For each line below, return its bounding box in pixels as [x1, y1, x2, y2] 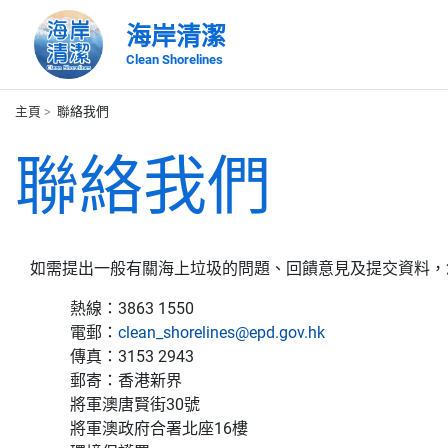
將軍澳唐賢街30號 [70, 395, 200, 414]
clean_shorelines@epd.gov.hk [118, 323, 325, 342]
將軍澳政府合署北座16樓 [70, 419, 248, 438]
